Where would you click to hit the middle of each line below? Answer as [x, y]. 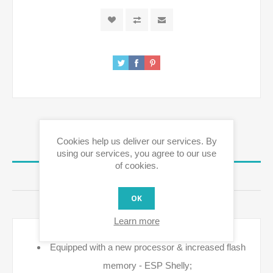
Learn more [136, 221]
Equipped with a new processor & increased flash [147, 247]
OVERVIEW [136, 148]
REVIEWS [136, 176]
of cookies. [136, 165]
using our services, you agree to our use [136, 153]
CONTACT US [136, 204]
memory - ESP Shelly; [147, 265]
